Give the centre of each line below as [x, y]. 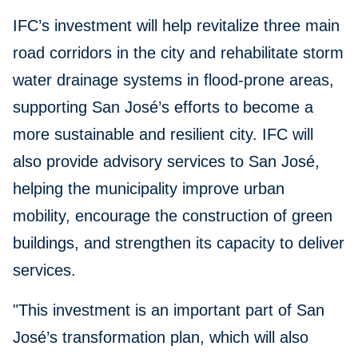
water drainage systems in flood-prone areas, [173, 80]
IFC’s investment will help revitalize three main [176, 26]
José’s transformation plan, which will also [161, 338]
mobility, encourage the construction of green [173, 216]
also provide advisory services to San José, [166, 162]
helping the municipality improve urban [149, 189]
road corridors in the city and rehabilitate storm [178, 53]
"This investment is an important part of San [169, 310]
